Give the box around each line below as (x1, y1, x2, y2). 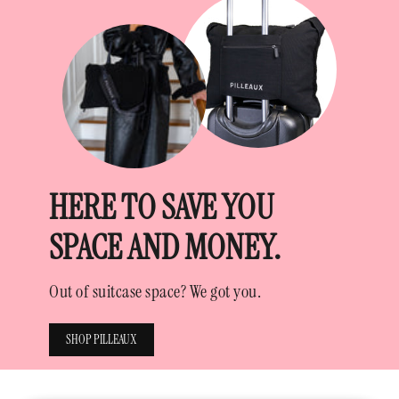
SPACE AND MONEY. (49, 225, 281, 271)
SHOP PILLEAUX (66, 331, 137, 348)
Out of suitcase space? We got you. (49, 280, 261, 304)
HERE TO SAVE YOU (49, 185, 273, 231)
